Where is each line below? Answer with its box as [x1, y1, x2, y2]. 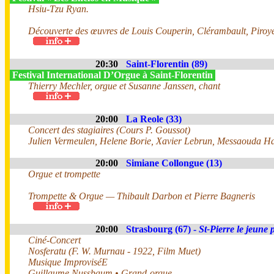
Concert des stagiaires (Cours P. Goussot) [28, 125, 190, 135]
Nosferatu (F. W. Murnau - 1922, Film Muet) [28, 246, 201, 256]
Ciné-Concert [28, 235, 81, 245]
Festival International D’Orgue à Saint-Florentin [10, 70, 215, 80]
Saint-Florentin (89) [126, 59, 207, 69]
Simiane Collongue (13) [126, 158, 222, 168]
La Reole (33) [126, 114, 182, 124]
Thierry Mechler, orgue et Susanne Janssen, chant [28, 81, 220, 91]
